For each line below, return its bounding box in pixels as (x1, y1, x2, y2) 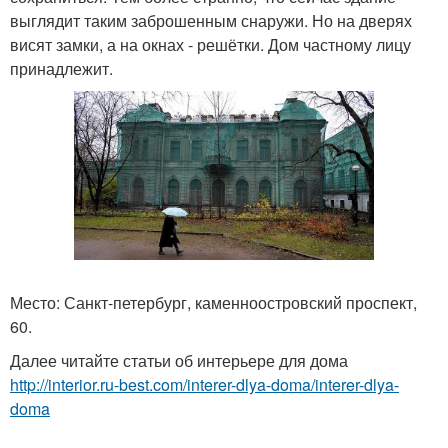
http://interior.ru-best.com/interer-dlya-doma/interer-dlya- (10, 372, 399, 396)
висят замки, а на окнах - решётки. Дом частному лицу (10, 33, 411, 57)
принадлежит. (10, 57, 113, 81)
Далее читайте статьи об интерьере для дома (10, 348, 348, 372)
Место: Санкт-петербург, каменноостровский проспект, (10, 290, 417, 314)
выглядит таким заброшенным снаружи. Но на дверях (10, 9, 412, 33)
